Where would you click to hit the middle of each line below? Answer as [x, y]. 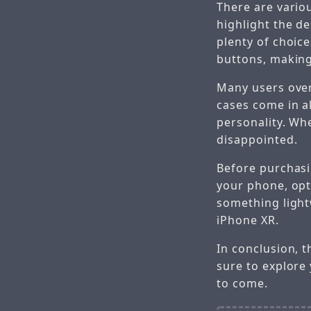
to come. [242, 284]
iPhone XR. [248, 220]
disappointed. [257, 140]
